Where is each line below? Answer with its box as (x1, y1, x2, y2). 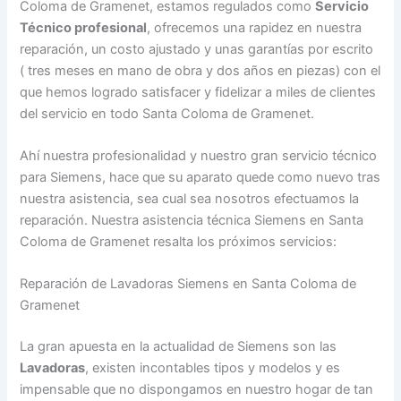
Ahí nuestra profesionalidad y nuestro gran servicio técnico (20, 147, 378, 164)
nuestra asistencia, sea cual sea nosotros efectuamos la (20, 190, 360, 207)
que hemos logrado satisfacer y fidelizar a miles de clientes (20, 83, 377, 100)
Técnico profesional (20, 19, 148, 36)
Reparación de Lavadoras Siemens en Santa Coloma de (20, 276, 357, 293)
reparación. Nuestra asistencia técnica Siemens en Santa (20, 211, 364, 228)
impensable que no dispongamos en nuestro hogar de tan (20, 381, 374, 398)
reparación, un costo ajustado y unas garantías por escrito (20, 40, 374, 57)
